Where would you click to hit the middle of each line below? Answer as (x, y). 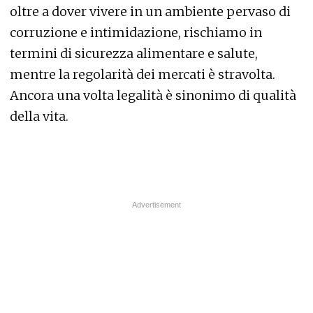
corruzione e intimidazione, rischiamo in (136, 33)
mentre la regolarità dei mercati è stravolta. (143, 75)
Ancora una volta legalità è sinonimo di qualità (153, 96)
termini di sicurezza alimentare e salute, (134, 54)
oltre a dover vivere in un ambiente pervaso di (150, 12)
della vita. (39, 117)
